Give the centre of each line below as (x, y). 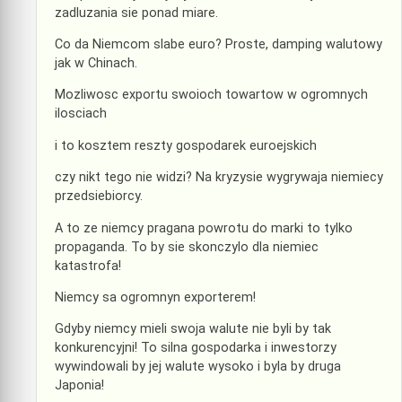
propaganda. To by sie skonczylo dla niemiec (187, 247)
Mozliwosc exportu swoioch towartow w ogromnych (211, 95)
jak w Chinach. (96, 63)
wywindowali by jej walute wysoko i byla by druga (198, 367)
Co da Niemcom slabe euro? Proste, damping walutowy (218, 44)
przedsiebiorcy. (99, 197)
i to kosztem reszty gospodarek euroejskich (186, 145)
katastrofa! (88, 266)
